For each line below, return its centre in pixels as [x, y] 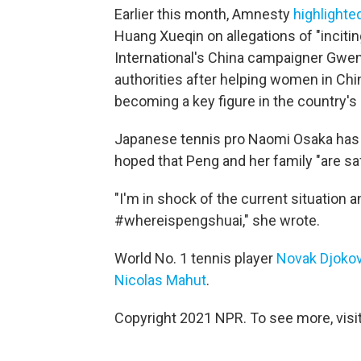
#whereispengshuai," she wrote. [217, 220]
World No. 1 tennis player [195, 258]
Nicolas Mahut [160, 280]
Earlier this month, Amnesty [204, 14]
